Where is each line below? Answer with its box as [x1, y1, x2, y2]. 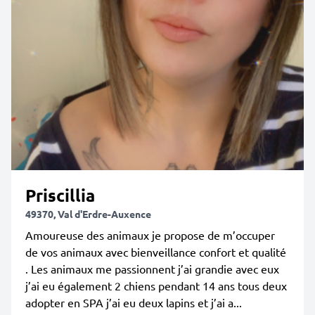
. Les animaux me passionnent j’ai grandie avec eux [25, 262, 279, 276]
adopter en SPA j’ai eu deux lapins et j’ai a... [25, 295, 242, 309]
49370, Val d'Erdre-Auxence [25, 207, 151, 220]
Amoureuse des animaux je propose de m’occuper [25, 228, 275, 242]
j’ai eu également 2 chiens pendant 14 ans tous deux [25, 278, 287, 292]
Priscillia [25, 184, 95, 206]
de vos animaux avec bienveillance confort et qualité [25, 245, 286, 259]
